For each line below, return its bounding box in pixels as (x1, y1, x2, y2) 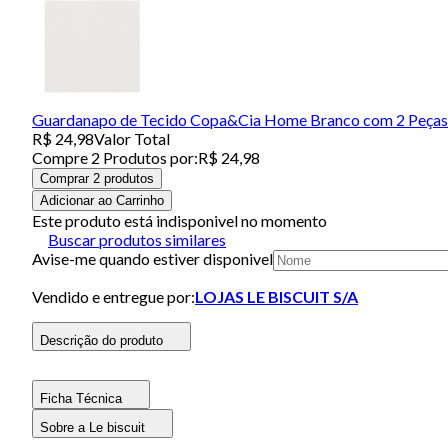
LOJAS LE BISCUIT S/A (195, 286, 358, 306)
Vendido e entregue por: (32, 286, 195, 306)
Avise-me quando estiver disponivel (32, 248, 273, 268)
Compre (32, 147, 91, 167)
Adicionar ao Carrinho (40, 192, 164, 208)
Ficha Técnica (40, 390, 122, 406)
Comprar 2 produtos (40, 170, 154, 186)
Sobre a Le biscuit (40, 419, 145, 435)
